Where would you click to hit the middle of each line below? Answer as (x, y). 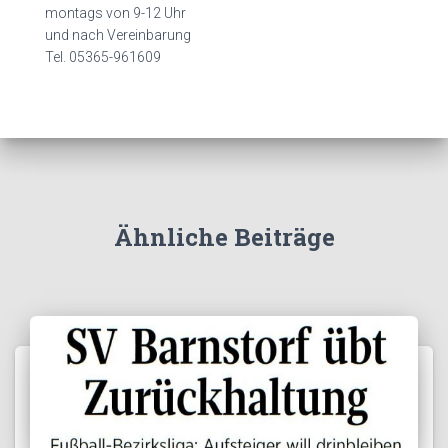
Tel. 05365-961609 (103, 57)
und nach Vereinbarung (118, 35)
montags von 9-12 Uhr (115, 13)
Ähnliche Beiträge (224, 237)
